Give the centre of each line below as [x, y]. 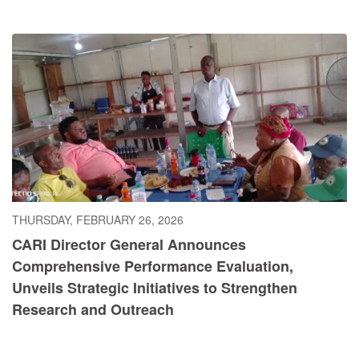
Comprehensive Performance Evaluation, [153, 266]
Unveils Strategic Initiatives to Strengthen [155, 287]
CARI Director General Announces [129, 244]
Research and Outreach [93, 309]
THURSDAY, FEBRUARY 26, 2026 [98, 219]
